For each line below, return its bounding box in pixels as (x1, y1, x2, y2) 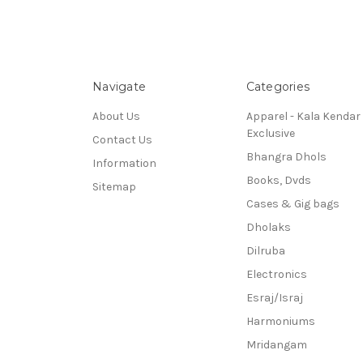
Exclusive (246, 126, 295, 140)
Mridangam (246, 337, 307, 352)
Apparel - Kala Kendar (246, 109, 361, 123)
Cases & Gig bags (246, 196, 340, 211)
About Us (92, 109, 140, 123)
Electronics (246, 267, 307, 281)
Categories (246, 79, 310, 94)
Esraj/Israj (246, 290, 303, 305)
